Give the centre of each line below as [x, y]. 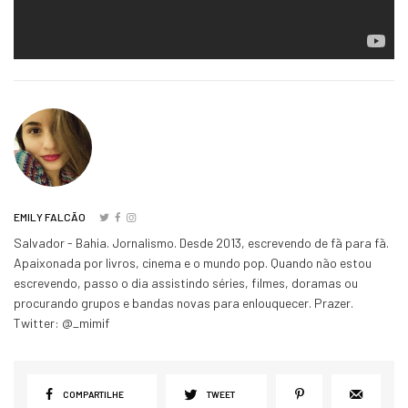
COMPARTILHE [93, 394]
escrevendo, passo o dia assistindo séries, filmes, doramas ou [186, 282]
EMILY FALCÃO [50, 216]
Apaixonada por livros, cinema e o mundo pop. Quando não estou [193, 262]
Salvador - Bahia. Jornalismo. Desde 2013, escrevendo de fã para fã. [202, 242]
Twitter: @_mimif [62, 322]
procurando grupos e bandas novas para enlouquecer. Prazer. [184, 302]
